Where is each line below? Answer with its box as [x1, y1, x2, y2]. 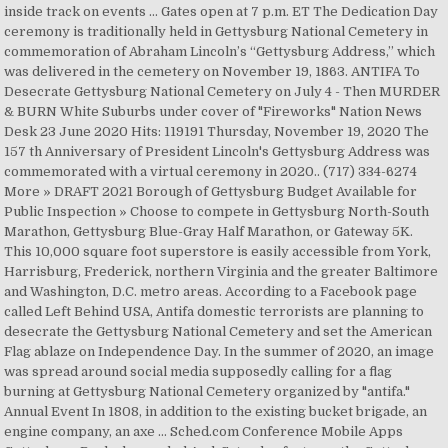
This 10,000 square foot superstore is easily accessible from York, [4, 244, 432, 259]
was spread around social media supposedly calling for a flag [4, 364, 393, 379]
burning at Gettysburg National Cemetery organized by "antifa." [4, 384, 411, 399]
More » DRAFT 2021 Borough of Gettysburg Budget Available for [4, 184, 418, 199]
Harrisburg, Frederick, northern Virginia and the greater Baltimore [4, 264, 439, 279]
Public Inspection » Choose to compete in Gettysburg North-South [4, 204, 430, 219]
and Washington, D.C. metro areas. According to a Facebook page [4, 284, 418, 299]
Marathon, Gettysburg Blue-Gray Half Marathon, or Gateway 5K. [4, 224, 414, 239]
